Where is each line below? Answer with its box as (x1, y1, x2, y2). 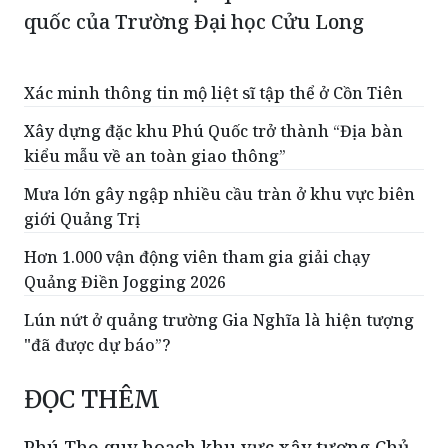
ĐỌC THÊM (24, 384, 160, 416)
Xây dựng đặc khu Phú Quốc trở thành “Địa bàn (24, 120, 403, 143)
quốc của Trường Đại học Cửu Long (24, 8, 364, 36)
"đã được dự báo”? (24, 334, 171, 357)
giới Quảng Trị (24, 208, 140, 231)
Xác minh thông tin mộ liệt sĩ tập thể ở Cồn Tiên (24, 82, 403, 105)
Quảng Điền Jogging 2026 (24, 271, 226, 294)
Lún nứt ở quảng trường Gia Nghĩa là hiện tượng (24, 309, 414, 332)
